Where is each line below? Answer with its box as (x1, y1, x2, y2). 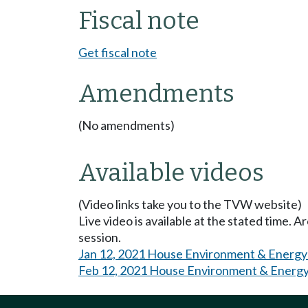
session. (78, 229, 121, 245)
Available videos (78, 157, 264, 187)
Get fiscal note (78, 44, 157, 60)
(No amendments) (78, 117, 175, 133)
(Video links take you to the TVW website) (78, 196, 302, 212)
